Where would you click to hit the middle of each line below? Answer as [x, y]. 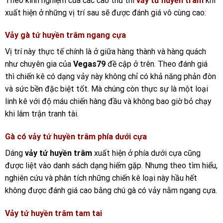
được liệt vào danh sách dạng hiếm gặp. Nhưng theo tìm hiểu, [111, 166]
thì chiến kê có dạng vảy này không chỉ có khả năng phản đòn [111, 77]
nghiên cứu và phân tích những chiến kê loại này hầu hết [101, 178]
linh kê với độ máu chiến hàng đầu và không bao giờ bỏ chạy [108, 102]
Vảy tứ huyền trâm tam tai [54, 213]
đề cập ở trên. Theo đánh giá [157, 64]
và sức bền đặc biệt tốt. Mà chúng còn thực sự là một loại [107, 89]
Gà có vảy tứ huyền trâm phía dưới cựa [76, 137]
